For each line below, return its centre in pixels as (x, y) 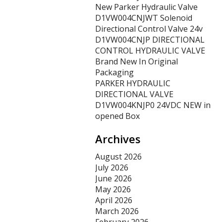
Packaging (114, 72)
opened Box (117, 116)
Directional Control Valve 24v (149, 29)
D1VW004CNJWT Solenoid (144, 18)
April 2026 (114, 200)
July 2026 (112, 167)
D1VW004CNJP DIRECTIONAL (150, 40)
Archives (118, 139)
